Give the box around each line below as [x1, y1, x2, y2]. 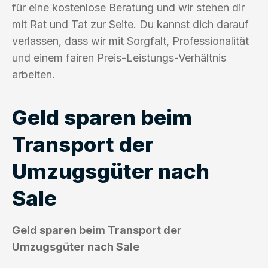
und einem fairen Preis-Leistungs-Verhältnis [12, 51, 226, 64]
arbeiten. [12, 68, 55, 81]
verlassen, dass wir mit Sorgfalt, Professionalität [12, 34, 249, 47]
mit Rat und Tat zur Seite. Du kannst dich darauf [12, 17, 249, 31]
